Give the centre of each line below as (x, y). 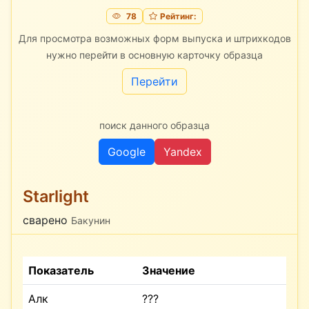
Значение (169, 270)
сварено (47, 220)
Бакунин (91, 220)
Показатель (61, 270)
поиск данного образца (154, 125)
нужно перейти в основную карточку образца (154, 54)
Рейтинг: (178, 16)
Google (126, 151)
